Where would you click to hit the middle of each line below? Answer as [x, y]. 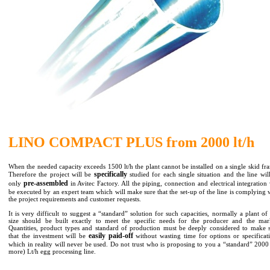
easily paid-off [111, 236]
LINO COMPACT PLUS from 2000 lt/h [131, 142]
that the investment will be [49, 236]
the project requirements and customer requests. [75, 199]
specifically [110, 174]
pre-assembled [46, 183]
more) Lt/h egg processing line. [52, 251]
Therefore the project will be [51, 174]
